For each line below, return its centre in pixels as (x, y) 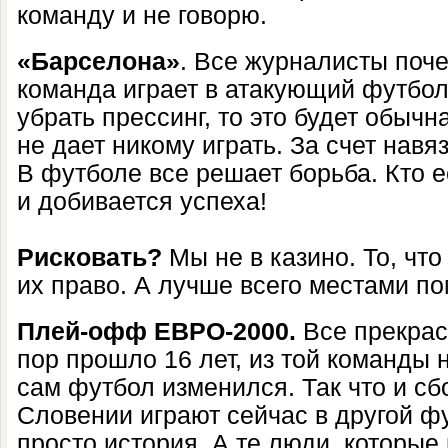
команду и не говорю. (142, 15)
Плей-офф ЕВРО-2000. (156, 331)
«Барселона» (98, 61)
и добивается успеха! (142, 201)
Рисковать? (89, 257)
